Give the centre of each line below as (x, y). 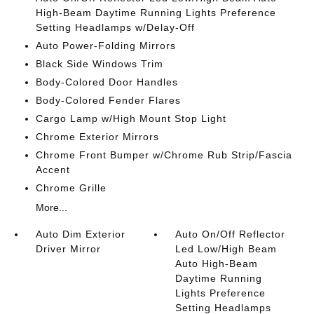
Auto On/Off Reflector (231, 234)
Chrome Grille (71, 188)
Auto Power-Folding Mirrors (105, 46)
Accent (53, 170)
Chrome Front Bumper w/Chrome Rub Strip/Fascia (164, 155)
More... (51, 207)
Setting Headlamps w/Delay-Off (115, 27)
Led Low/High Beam (226, 249)
